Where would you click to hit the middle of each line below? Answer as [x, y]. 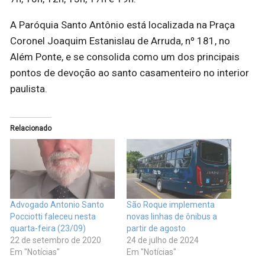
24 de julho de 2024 [163, 240]
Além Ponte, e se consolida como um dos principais [125, 57]
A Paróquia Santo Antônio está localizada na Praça [122, 25]
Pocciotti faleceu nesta [53, 217]
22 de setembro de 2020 [56, 240]
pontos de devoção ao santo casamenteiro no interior [130, 73]
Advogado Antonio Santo [57, 205]
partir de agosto [156, 229]
